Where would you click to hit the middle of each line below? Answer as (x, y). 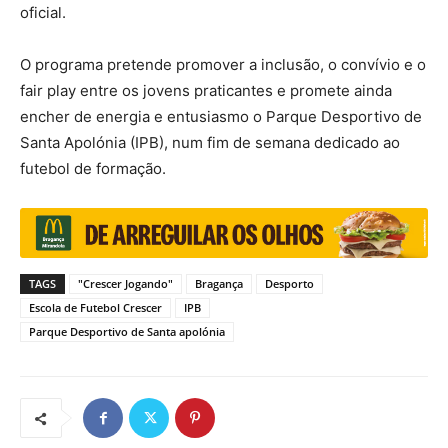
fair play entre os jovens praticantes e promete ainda (206, 90)
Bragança (219, 284)
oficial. (43, 12)
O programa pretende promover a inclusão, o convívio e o (223, 64)
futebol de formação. (93, 168)
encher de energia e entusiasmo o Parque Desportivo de (221, 116)
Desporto (289, 284)
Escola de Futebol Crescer (95, 308)
